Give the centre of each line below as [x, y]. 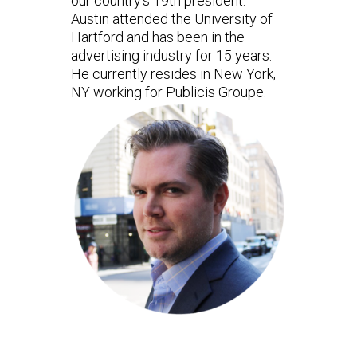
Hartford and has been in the [158, 37]
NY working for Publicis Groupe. [169, 92]
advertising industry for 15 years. [171, 56]
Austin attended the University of [172, 19]
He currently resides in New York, [173, 74]
